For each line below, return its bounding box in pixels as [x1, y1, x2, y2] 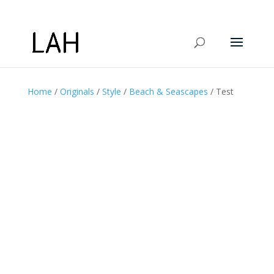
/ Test [207, 86, 234, 97]
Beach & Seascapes [128, 86, 208, 97]
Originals [59, 86, 94, 97]
